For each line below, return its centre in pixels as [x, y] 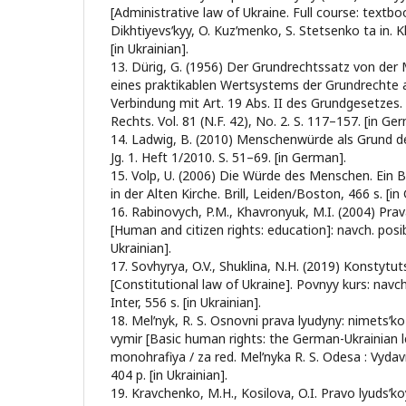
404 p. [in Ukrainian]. [169, 375]
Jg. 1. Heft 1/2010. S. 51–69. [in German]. [228, 157]
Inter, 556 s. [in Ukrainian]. [186, 302]
